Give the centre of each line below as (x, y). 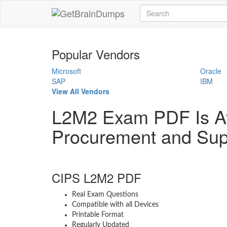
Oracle (211, 71)
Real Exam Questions (105, 195)
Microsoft (66, 71)
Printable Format (98, 215)
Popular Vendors (96, 54)
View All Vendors (81, 91)
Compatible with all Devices (115, 205)
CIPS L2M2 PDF (97, 178)
